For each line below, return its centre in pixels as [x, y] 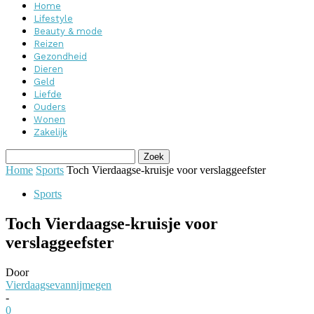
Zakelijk [50, 132]
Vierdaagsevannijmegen [59, 285]
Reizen [49, 44]
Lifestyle [53, 19]
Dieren [48, 69]
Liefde [48, 94]
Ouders [50, 107]
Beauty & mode [68, 31]
